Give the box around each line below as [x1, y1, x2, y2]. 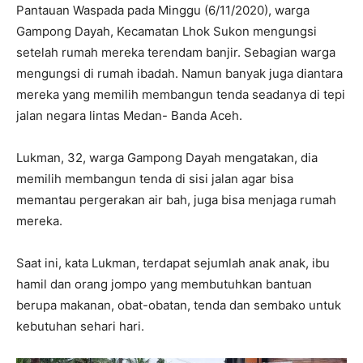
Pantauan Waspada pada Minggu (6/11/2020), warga [16, 2, 310, 18]
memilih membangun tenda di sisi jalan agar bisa [16, 170, 293, 186]
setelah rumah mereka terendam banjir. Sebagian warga [16, 44, 335, 60]
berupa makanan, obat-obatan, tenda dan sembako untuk [16, 297, 341, 313]
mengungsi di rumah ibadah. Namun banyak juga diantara [16, 65, 343, 81]
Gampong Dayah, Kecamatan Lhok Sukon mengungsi [16, 23, 317, 39]
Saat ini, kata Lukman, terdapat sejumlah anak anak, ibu [16, 254, 330, 271]
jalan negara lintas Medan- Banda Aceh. [16, 107, 242, 123]
